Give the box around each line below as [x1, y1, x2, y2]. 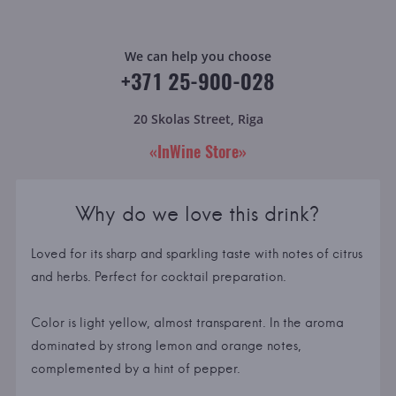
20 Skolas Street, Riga [133, 110, 263, 127]
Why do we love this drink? [76, 201, 320, 226]
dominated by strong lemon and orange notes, [30, 338, 301, 354]
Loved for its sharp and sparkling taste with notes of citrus [30, 246, 362, 263]
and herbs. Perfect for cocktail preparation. [30, 269, 286, 286]
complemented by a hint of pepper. [30, 361, 240, 377]
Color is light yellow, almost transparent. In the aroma [30, 315, 344, 331]
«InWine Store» [149, 139, 247, 163]
